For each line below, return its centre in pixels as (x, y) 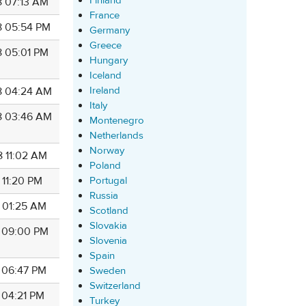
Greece (106, 45)
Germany (110, 30)
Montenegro (117, 121)
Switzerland (115, 286)
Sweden (108, 271)
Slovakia (108, 226)
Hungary (109, 60)
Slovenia (108, 241)
